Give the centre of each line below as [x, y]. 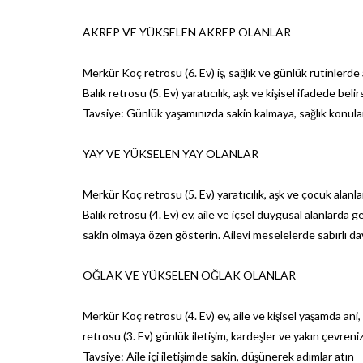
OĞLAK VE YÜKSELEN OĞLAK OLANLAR [189, 275]
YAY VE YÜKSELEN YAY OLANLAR [171, 153]
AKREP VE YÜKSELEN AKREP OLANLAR [187, 32]
